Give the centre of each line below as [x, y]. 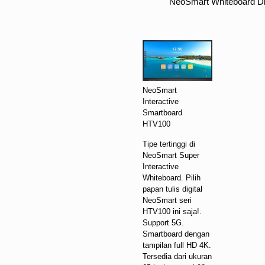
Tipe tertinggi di [169, 144]
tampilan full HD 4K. [177, 245]
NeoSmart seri [167, 200]
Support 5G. [164, 222]
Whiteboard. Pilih [172, 177]
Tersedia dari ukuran [177, 256]
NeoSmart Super [171, 155]
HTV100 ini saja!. [172, 211]
